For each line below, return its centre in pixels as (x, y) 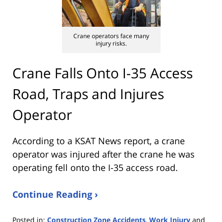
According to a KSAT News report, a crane (99, 140)
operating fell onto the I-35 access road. (95, 167)
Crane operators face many (111, 36)
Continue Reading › (55, 194)
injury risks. (111, 43)
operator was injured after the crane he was (104, 154)
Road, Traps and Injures (88, 94)
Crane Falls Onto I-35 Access (103, 73)
